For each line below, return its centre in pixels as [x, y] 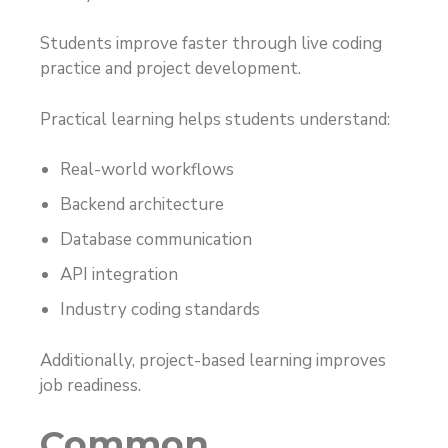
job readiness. [90, 385]
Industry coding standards [160, 310]
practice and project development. [170, 69]
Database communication [156, 240]
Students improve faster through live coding [211, 44]
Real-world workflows [147, 170]
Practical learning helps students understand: [215, 119]
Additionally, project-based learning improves [213, 360]
